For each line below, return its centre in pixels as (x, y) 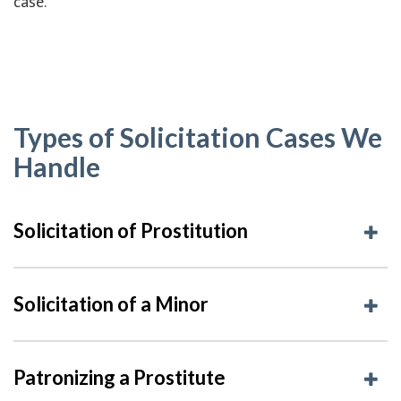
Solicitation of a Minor (111, 303)
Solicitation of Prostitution (131, 230)
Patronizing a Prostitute (119, 377)
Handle (57, 166)
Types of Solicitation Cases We (198, 137)
